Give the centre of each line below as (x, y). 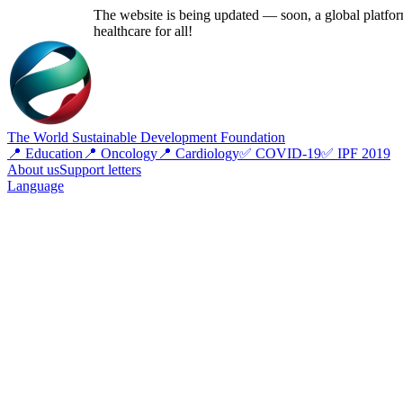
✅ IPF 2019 (356, 153)
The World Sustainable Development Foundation (146, 137)
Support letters (100, 170)
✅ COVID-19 (280, 153)
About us (33, 170)
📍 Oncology (120, 153)
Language (36, 186)
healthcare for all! (143, 31)
